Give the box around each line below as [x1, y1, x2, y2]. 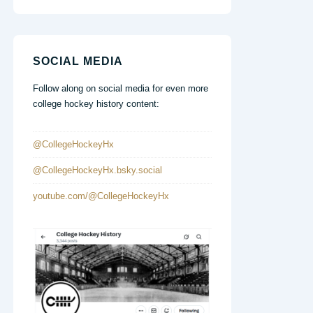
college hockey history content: [33, 99, 159, 110]
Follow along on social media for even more [33, 83, 208, 94]
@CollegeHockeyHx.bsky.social [33, 165, 162, 176]
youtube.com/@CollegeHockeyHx [33, 191, 169, 202]
